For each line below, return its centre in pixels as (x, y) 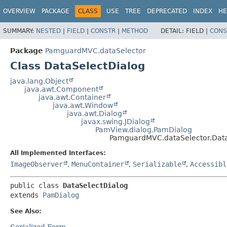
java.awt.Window (83, 105)
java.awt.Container (72, 97)
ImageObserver (36, 164)
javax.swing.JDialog (116, 121)
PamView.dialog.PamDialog (144, 129)
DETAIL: (173, 31)
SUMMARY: (20, 31)
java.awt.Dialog (94, 113)
